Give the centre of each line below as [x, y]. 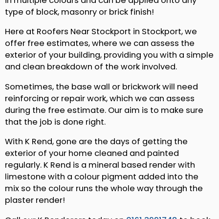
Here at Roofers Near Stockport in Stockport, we [101, 32]
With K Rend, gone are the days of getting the [96, 142]
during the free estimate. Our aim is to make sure [104, 110]
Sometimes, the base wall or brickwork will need [101, 87]
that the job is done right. [55, 122]
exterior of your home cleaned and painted [92, 153]
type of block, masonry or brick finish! [79, 12]
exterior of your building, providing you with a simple [109, 55]
